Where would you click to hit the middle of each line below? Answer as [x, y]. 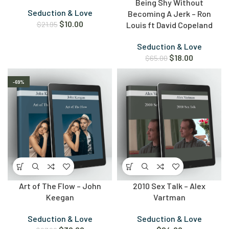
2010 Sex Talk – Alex [169, 186]
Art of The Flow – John [60, 186]
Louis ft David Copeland [169, 25]
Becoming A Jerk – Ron [169, 14]
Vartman [169, 197]
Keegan [60, 197]
